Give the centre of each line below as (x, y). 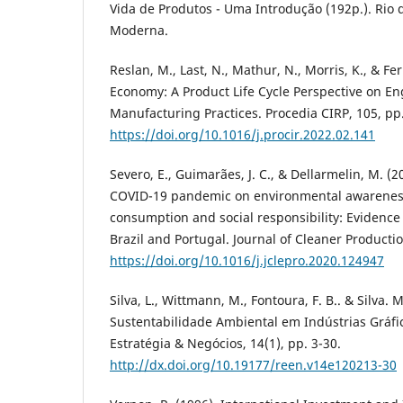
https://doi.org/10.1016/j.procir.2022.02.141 (242, 135)
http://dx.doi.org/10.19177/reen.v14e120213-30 (253, 365)
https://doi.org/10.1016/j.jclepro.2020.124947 (247, 261)
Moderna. (139, 31)
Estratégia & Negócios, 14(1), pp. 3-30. (225, 344)
